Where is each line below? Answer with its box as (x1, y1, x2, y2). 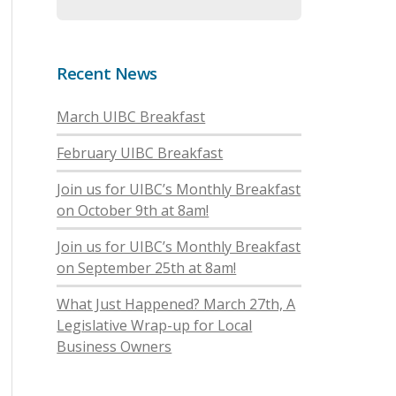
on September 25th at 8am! (57, 258, 237, 278)
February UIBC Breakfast (57, 143, 224, 164)
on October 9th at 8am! (57, 201, 209, 221)
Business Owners (57, 337, 172, 357)
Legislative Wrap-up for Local (57, 316, 253, 336)
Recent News (57, 62, 157, 85)
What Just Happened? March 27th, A (57, 294, 296, 315)
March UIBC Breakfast (57, 107, 206, 127)
